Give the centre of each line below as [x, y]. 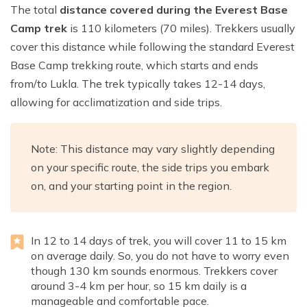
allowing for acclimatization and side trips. [116, 102]
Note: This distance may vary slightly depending [153, 149]
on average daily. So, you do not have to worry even [160, 256]
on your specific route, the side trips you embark [150, 168]
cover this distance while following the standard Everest [152, 47]
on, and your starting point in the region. [131, 186]
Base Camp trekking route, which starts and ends [134, 65]
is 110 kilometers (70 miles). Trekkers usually [181, 28]
